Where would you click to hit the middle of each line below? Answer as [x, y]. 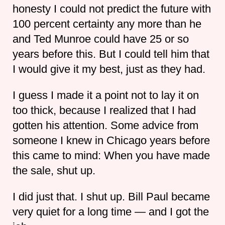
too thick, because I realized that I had [104, 110]
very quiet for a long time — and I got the [110, 211]
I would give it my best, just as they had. [109, 69]
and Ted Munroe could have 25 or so [100, 39]
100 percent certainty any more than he [107, 24]
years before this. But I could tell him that [111, 54]
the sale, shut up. [54, 170]
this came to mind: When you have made [111, 155]
